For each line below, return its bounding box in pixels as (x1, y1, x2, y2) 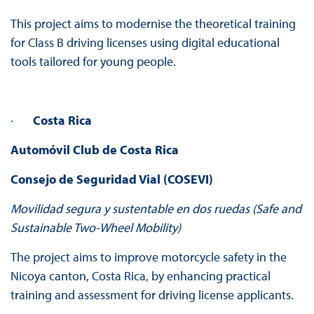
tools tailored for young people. (10, 53, 179, 70)
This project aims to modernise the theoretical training (10, 15, 296, 32)
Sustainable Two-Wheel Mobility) (10, 219, 181, 236)
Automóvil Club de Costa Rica (10, 142, 179, 158)
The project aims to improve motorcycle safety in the (10, 249, 287, 266)
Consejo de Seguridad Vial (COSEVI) (10, 171, 213, 188)
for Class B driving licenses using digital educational (10, 34, 280, 51)
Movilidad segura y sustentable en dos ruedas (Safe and (10, 200, 301, 217)
